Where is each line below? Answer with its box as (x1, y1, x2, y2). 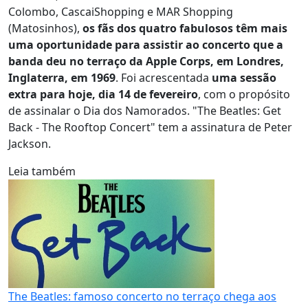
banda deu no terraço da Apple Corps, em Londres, (8, 54, 284, 69)
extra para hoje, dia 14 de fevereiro (8, 87, 198, 102)
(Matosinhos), (8, 21, 82, 36)
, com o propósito (198, 87, 290, 102)
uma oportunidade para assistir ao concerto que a (8, 37, 283, 52)
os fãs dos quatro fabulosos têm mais (82, 21, 287, 36)
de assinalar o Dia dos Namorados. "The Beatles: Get (8, 103, 281, 118)
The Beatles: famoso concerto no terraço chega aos (8, 289, 276, 304)
